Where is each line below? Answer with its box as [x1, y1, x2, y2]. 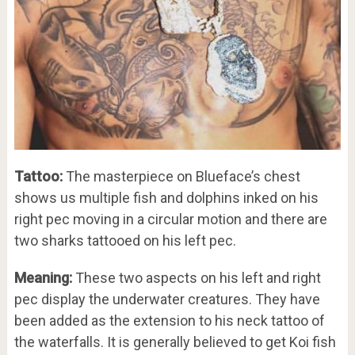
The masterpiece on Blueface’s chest [62, 167, 300, 185]
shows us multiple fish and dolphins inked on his [13, 189, 319, 206]
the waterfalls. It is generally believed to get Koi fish [13, 333, 336, 350]
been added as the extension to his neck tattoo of [13, 311, 325, 329]
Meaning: [13, 269, 72, 286]
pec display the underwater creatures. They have [13, 290, 320, 307]
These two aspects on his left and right [71, 269, 321, 286]
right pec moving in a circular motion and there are [13, 210, 327, 227]
